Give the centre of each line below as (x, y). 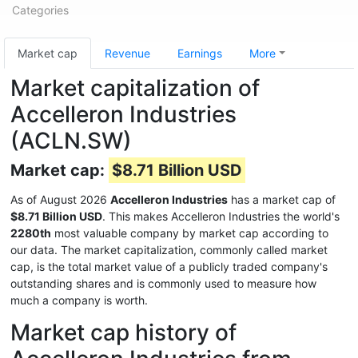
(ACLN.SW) (71, 141)
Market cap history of (123, 332)
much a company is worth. (79, 300)
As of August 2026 (60, 199)
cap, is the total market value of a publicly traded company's (169, 267)
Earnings (200, 53)
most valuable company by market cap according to (190, 233)
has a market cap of (282, 199)
